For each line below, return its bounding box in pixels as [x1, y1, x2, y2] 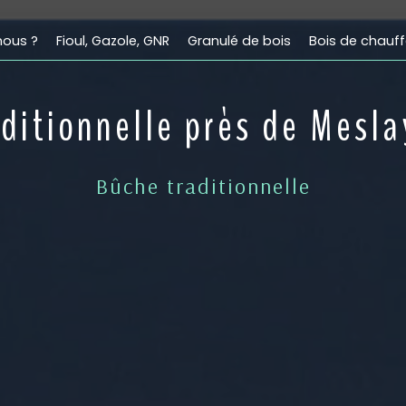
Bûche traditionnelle [95, 172, 311, 200]
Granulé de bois [188, 32, 291, 50]
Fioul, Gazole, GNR [56, 32, 169, 50]
